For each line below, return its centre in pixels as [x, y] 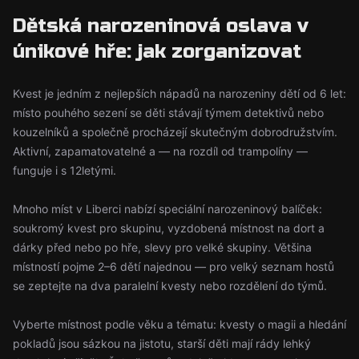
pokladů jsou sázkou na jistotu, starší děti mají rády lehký [162, 343]
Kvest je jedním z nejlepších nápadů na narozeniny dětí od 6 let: [179, 93]
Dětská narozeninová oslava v [161, 26]
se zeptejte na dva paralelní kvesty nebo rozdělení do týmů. [170, 286]
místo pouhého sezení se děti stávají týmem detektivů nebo [168, 113]
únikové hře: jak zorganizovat [157, 52]
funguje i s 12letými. [65, 170]
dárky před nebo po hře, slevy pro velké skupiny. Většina [162, 247]
